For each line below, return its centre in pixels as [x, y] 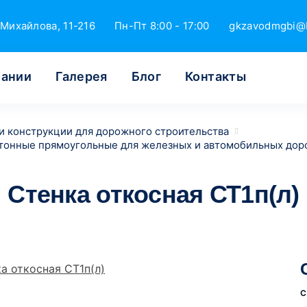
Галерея [82, 76]
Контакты [216, 76]
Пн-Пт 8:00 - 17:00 [162, 26]
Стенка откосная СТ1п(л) [153, 195]
